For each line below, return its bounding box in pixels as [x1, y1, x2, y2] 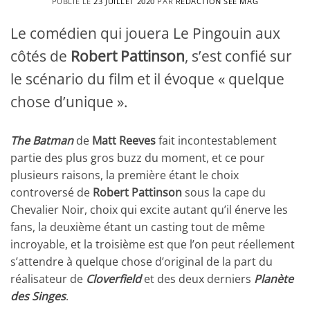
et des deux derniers [141, 271, 254, 286]
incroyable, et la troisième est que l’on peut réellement [10, 236, 295, 252]
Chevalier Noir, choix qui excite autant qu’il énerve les [10, 201, 288, 217]
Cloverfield [86, 271, 141, 286]
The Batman [10, 132, 73, 148]
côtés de [10, 46, 71, 66]
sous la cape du [182, 184, 266, 200]
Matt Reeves [92, 132, 156, 148]
